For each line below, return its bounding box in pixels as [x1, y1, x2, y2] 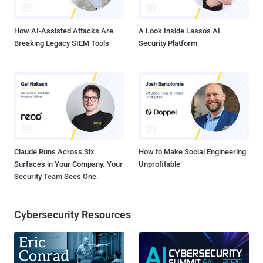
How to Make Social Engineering [139, 147, 246, 156]
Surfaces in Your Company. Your [14, 159, 123, 168]
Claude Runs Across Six [14, 147, 95, 156]
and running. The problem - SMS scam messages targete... [61, 5, 213, 15]
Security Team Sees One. [14, 171, 99, 181]
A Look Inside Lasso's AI [139, 26, 220, 36]
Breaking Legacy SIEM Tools [14, 39, 109, 48]
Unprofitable [139, 159, 180, 168]
